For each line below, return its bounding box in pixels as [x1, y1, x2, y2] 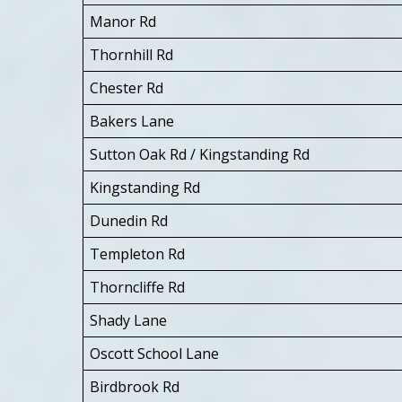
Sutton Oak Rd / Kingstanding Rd [90, 144, 310, 164]
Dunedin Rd [90, 210, 168, 231]
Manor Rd [90, 11, 156, 31]
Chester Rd [90, 77, 163, 98]
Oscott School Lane [90, 343, 219, 363]
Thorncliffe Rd [90, 276, 185, 297]
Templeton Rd [90, 243, 185, 264]
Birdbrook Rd [90, 376, 179, 397]
